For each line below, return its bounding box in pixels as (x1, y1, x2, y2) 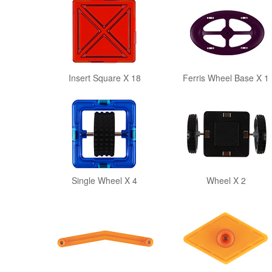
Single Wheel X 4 (72, 174, 137, 186)
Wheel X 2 (206, 174, 246, 186)
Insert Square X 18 (68, 72, 141, 84)
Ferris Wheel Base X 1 (183, 72, 269, 84)
